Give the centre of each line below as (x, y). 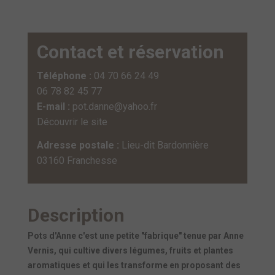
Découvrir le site (72, 122)
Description (76, 215)
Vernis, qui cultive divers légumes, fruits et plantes (130, 250)
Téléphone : (65, 76)
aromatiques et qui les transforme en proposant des (134, 265)
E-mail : (55, 107)
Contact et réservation (130, 52)
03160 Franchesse (77, 161)
